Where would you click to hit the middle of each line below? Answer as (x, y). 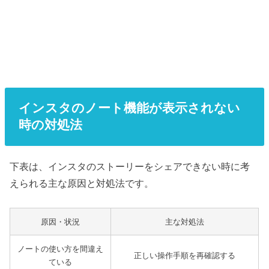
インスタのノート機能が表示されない (129, 108)
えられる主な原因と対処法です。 (82, 183)
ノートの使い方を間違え (61, 249)
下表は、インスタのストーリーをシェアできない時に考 (130, 167)
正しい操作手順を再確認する (185, 255)
